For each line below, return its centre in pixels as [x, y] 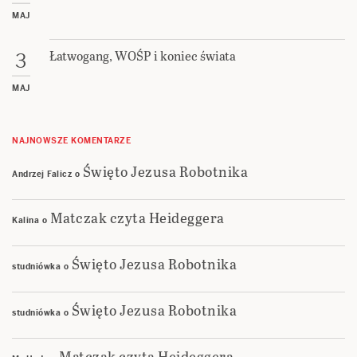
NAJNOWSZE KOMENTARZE [71, 140]
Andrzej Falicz [42, 174]
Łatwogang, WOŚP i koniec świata [143, 56]
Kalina [25, 220]
